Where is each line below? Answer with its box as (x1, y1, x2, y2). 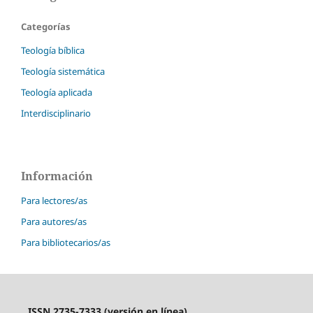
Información (21, 168, 93, 184)
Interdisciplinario (21, 107, 91, 120)
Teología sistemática (21, 65, 105, 78)
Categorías (21, 20, 70, 34)
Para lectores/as (21, 194, 87, 208)
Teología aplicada (21, 86, 92, 99)
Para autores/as (21, 215, 87, 228)
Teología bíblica (21, 44, 85, 57)
